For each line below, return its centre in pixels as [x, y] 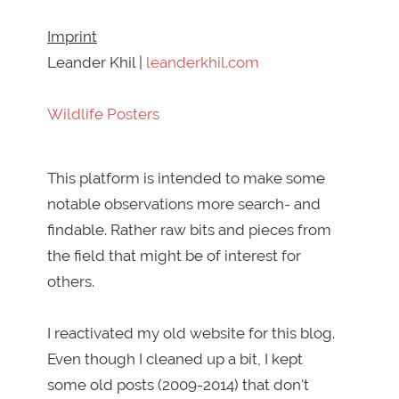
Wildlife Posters [103, 114]
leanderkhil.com [203, 63]
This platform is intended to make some [186, 178]
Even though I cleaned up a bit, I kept [175, 358]
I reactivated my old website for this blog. [191, 333]
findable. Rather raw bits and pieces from [189, 229]
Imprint [72, 37]
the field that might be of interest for [174, 255]
